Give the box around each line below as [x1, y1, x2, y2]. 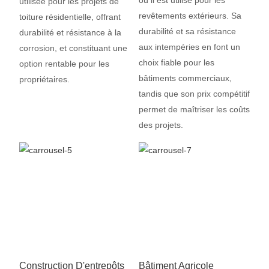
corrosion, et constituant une [19, 43, 127, 53]
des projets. [138, 120, 183, 130]
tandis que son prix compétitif [138, 89, 250, 99]
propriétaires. [19, 74, 70, 85]
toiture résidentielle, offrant [19, 12, 121, 22]
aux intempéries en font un [138, 42, 240, 52]
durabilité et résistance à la [19, 28, 121, 38]
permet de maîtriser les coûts [138, 104, 250, 115]
